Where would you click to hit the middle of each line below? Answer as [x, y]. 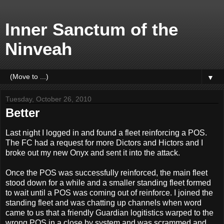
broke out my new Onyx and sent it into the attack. [93, 152]
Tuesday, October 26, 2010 [48, 99]
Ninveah [38, 49]
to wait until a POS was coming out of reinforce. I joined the [109, 192]
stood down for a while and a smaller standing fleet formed [108, 182]
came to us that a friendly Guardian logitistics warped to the [109, 212]
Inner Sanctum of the [91, 29]
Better [22, 113]
